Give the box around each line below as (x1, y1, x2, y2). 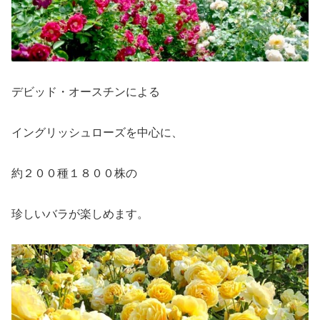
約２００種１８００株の (11, 166, 137, 179)
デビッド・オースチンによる (11, 86, 160, 99)
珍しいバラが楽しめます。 (11, 207, 149, 220)
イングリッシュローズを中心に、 (11, 126, 183, 139)
